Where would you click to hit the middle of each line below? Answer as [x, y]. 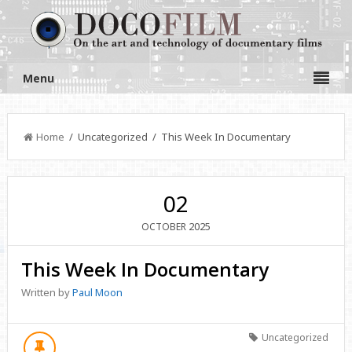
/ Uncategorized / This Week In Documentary [177, 137]
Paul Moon [98, 292]
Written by [47, 292]
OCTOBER [163, 227]
